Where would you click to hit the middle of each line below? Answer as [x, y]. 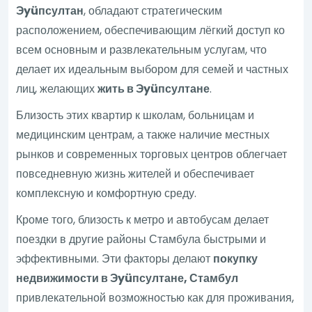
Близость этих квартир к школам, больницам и [135, 115]
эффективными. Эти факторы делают [115, 258]
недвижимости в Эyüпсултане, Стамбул [127, 278]
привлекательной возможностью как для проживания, [155, 297]
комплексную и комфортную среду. [107, 193]
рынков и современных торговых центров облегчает [152, 154]
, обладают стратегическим [153, 10]
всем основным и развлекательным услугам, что [142, 49]
